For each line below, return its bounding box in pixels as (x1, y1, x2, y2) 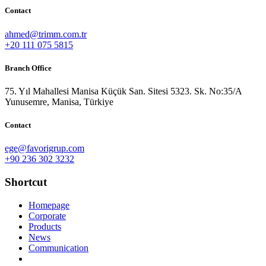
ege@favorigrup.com (5, 143, 84, 154)
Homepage (28, 199, 69, 210)
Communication (28, 242, 88, 253)
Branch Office (5, 63, 52, 72)
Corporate (28, 210, 66, 221)
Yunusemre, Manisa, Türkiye (5, 96, 113, 107)
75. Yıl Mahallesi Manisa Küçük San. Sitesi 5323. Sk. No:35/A (5, 85, 242, 96)
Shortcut (5, 176, 47, 188)
